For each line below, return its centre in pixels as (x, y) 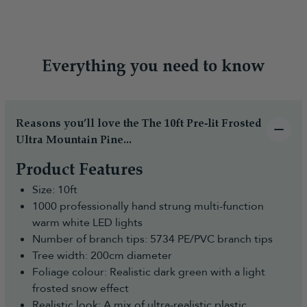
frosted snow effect (81, 288)
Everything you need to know (153, 66)
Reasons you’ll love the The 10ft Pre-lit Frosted (139, 123)
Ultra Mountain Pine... (74, 140)
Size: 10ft (55, 189)
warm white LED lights (87, 222)
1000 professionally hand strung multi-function (148, 206)
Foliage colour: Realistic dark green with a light (149, 272)
